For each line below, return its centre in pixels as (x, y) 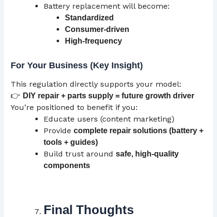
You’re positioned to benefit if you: (74, 108)
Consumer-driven (97, 29)
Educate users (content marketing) (109, 119)
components (67, 166)
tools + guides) (71, 142)
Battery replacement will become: (107, 6)
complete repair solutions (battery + (139, 131)
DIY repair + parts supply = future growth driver (109, 96)
